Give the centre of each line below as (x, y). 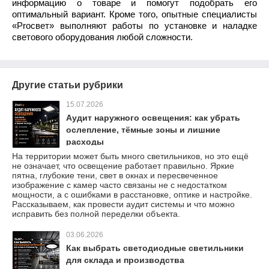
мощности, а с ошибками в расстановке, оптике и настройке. (132, 195)
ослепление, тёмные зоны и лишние (143, 130)
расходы (85, 142)
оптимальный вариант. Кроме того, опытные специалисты (134, 15)
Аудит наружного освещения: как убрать (153, 118)
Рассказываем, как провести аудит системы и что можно (123, 204)
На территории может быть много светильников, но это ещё (130, 156)
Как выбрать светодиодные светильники (155, 248)
